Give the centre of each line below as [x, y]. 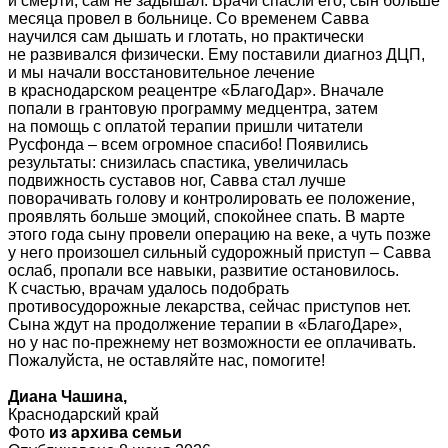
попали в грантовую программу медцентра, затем [193, 109]
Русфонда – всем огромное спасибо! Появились [188, 145]
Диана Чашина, [67, 397]
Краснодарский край [83, 415]
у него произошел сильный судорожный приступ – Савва [219, 253]
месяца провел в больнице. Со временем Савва [188, 19]
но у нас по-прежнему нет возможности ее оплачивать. [212, 343]
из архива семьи [115, 433]
